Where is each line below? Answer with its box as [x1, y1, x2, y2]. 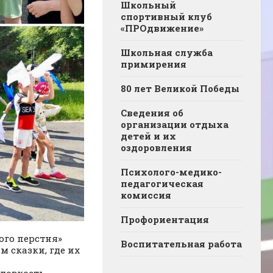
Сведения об [121, 107, 183, 119]
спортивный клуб [121, 10, 212, 23]
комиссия [121, 189, 171, 202]
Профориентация [121, 213, 209, 226]
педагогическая [121, 177, 204, 190]
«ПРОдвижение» [121, 22, 204, 35]
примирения [121, 58, 186, 71]
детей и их [121, 130, 176, 143]
